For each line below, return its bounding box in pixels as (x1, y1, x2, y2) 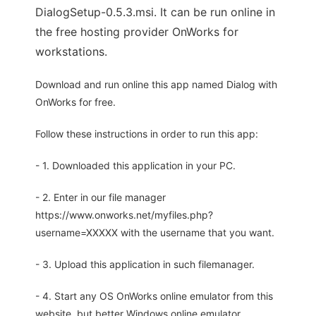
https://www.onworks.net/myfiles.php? (35, 209, 213, 221)
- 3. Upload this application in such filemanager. (35, 258, 255, 271)
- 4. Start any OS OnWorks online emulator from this (35, 290, 273, 303)
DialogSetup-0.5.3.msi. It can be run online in (35, 5, 275, 20)
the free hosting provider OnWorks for (35, 25, 238, 39)
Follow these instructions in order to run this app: (35, 128, 258, 140)
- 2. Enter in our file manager (35, 191, 166, 204)
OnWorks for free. (35, 96, 116, 109)
